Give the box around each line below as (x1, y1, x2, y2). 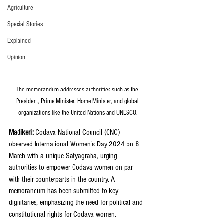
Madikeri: (9, 127, 36, 137)
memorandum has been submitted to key (9, 186, 120, 195)
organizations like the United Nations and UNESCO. (18, 109, 138, 117)
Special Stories (7, 20, 43, 28)
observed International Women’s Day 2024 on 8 (9, 139, 141, 148)
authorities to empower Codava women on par (9, 163, 135, 172)
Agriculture (7, 4, 33, 12)
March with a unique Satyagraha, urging (9, 151, 119, 160)
